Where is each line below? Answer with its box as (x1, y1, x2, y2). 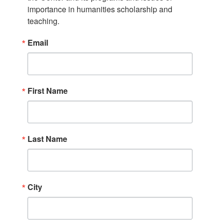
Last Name (27, 133, 68, 144)
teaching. (27, 15, 60, 27)
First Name (27, 84, 68, 96)
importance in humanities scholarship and (27, 3, 173, 15)
